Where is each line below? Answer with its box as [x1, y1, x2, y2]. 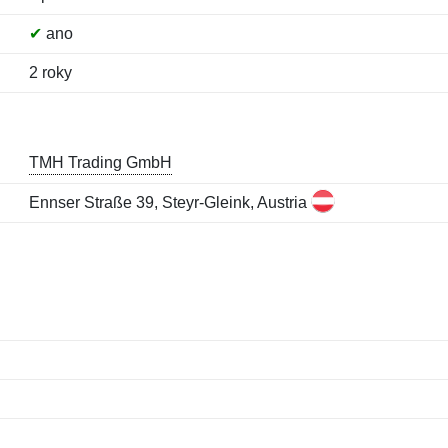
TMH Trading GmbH [28, 154, 172, 171]
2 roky [28, 64, 72, 81]
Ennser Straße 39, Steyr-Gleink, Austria [28, 194, 311, 211]
